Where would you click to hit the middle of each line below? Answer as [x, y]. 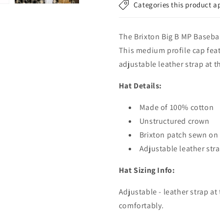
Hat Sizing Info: [147, 170]
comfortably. [141, 206]
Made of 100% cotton [177, 107]
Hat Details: [140, 86]
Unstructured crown [174, 121]
